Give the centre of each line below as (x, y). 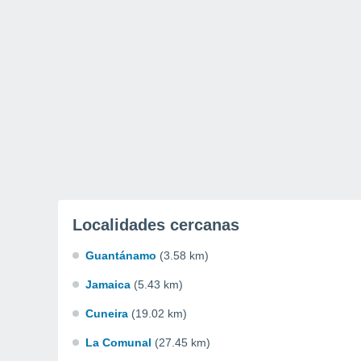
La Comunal (118, 342)
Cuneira (107, 313)
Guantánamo (121, 255)
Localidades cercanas (156, 225)
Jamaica (108, 284)
